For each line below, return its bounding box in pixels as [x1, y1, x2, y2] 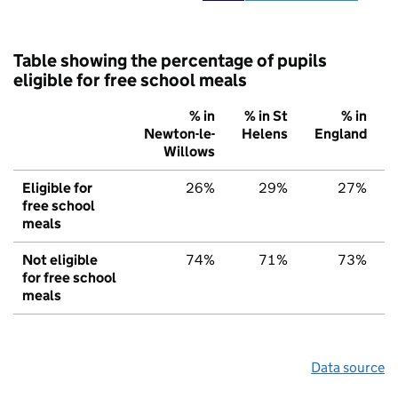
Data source [311, 359, 385, 377]
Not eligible [22, 251, 98, 269]
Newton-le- [144, 125, 215, 143]
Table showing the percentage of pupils [13, 50, 327, 72]
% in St [244, 107, 288, 125]
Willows [163, 143, 215, 161]
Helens [242, 125, 288, 143]
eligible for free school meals [13, 69, 247, 92]
